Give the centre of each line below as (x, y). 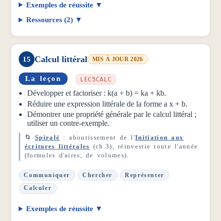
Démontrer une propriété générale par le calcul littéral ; (112, 114)
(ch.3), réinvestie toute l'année (144, 147)
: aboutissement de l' (98, 138)
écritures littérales (57, 147)
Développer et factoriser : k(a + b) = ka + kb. (97, 93)
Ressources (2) (50, 20)
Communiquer (47, 175)
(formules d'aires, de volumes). (77, 155)
